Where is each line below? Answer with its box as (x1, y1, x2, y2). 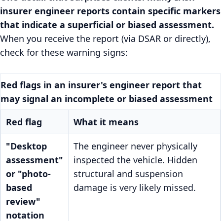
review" (6, 195, 40, 208)
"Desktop (6, 140, 47, 152)
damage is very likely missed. (74, 182, 196, 194)
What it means (74, 116, 139, 128)
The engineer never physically (74, 140, 197, 152)
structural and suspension (74, 168, 183, 180)
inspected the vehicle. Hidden (74, 154, 197, 166)
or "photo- (6, 168, 51, 180)
